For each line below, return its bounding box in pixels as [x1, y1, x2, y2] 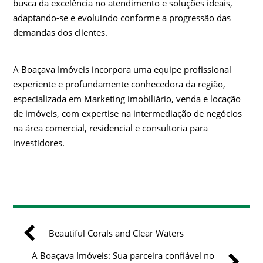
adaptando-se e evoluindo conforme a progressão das [13, 11, 231, 23]
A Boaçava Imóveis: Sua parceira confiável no [31, 249, 214, 262]
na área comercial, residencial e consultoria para [13, 122, 208, 134]
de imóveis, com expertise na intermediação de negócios [13, 107, 242, 119]
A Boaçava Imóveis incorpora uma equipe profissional [13, 63, 232, 75]
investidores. [13, 136, 65, 149]
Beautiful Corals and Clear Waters [49, 227, 184, 240]
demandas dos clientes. [13, 26, 108, 38]
